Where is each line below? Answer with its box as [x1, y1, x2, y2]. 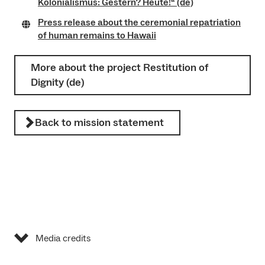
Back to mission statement [35, 115, 164, 130]
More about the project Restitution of [31, 60, 208, 75]
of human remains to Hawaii [38, 29, 156, 41]
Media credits [35, 232, 91, 244]
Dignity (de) [31, 75, 85, 89]
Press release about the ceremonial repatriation [38, 16, 241, 28]
